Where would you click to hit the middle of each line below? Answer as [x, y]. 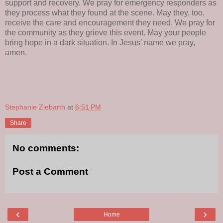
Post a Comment [50, 172]
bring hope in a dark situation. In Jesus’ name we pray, [100, 43]
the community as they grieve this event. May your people [106, 33]
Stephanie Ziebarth [35, 107]
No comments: [46, 148]
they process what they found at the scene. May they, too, [105, 13]
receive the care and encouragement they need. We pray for [110, 23]
